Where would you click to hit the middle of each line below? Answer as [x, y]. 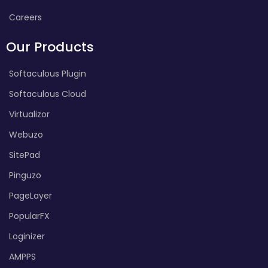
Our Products [50, 47]
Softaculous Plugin [48, 73]
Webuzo [26, 134]
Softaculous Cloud [48, 94]
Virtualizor [29, 114]
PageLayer [31, 195]
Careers [25, 17]
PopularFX [29, 216]
